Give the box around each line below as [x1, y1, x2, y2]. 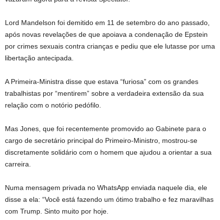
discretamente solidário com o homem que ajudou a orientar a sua [5, 148, 212, 156]
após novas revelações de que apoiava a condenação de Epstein [5, 30, 208, 38]
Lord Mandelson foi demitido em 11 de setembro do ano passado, [5, 19, 210, 27]
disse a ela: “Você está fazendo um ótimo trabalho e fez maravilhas [5, 195, 214, 203]
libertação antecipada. [5, 54, 74, 62]
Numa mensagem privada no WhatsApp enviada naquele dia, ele [5, 184, 207, 192]
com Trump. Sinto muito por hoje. [5, 207, 109, 215]
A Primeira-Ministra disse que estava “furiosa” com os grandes [5, 78, 198, 85]
